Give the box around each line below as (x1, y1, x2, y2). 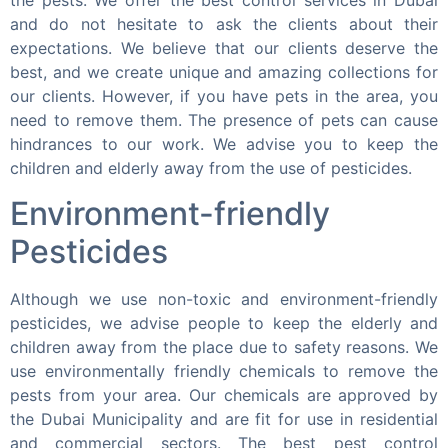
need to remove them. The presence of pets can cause (10, 110, 438, 131)
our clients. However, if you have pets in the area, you (10, 86, 438, 107)
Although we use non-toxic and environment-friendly (10, 288, 438, 309)
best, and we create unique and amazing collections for (10, 62, 438, 83)
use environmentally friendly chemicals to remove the (10, 360, 438, 381)
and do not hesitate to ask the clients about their (10, 14, 438, 35)
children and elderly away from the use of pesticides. (10, 158, 412, 179)
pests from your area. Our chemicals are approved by (10, 384, 438, 405)
